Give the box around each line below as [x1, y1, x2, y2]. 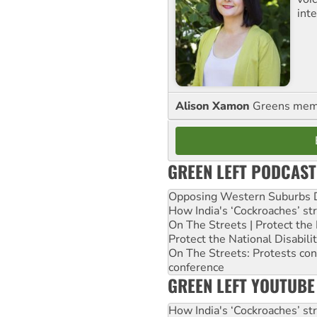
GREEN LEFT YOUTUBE [168, 272, 315, 298]
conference [168, 259, 224, 275]
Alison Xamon [175, 98, 253, 114]
